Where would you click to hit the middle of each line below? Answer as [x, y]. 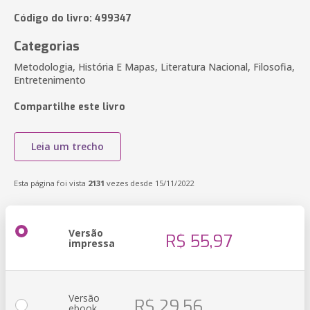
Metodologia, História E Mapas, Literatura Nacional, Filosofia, [154, 67]
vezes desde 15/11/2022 [149, 183]
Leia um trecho [67, 146]
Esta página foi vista [51, 183]
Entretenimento [50, 80]
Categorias [47, 46]
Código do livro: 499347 [73, 18]
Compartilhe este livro [70, 107]
